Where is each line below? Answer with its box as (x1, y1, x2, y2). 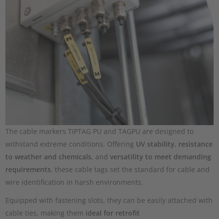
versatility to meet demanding (110, 152, 212, 161)
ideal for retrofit (84, 208, 140, 218)
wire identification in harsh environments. (5, 177, 144, 187)
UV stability (136, 139, 175, 149)
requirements (5, 164, 51, 174)
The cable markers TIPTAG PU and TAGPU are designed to (5, 126, 194, 136)
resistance (178, 139, 213, 149)
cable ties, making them (5, 208, 84, 218)
